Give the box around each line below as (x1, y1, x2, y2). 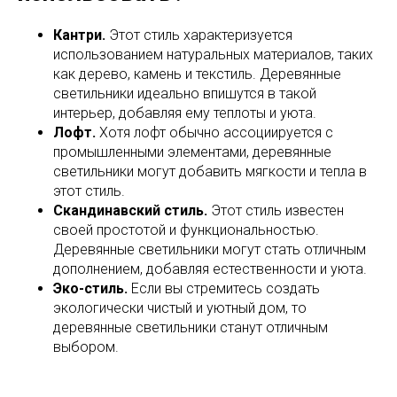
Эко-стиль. (53, 279, 128, 297)
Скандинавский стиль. (53, 201, 207, 219)
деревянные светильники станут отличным (53, 318, 328, 336)
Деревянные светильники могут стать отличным (53, 240, 366, 258)
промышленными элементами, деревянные (53, 143, 331, 160)
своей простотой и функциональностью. (53, 221, 319, 238)
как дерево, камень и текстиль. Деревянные (53, 65, 341, 82)
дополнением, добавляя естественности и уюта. (53, 260, 367, 277)
